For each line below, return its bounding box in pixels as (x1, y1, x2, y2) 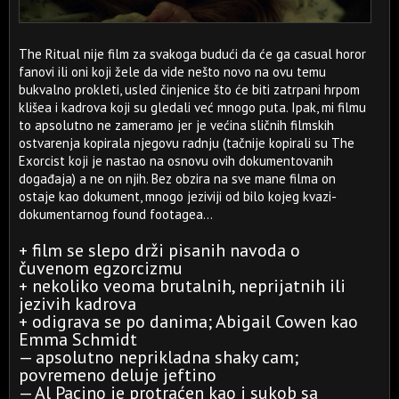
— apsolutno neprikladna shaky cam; (19, 346, 298, 369)
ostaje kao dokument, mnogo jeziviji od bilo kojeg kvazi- (19, 188, 337, 205)
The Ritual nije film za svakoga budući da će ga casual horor (19, 45, 366, 62)
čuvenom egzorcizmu (19, 256, 183, 280)
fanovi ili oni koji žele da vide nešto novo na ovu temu (19, 63, 326, 80)
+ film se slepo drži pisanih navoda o (19, 239, 300, 262)
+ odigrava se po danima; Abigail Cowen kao (19, 310, 358, 333)
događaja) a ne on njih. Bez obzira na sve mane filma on (19, 170, 336, 187)
